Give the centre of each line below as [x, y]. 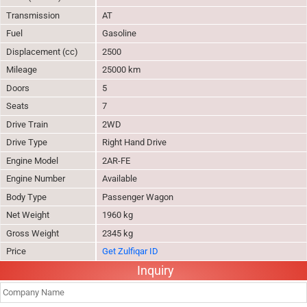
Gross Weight [33, 233]
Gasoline [119, 33]
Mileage [22, 70]
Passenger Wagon [138, 197]
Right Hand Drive [134, 142]
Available [120, 179]
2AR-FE [116, 160]
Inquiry [155, 270]
